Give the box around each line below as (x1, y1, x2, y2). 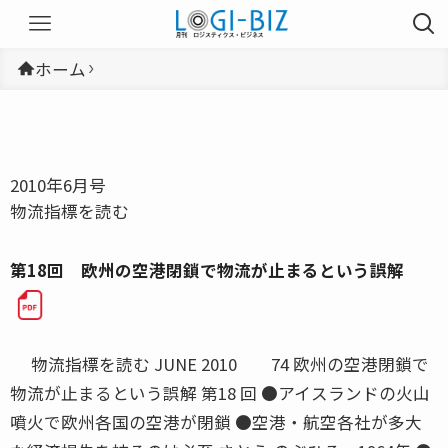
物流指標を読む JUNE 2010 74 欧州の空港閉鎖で (10, 351, 429, 376)
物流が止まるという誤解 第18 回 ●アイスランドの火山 (10, 380, 430, 405)
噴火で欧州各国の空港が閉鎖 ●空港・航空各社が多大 (10, 409, 422, 434)
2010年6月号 (10, 172, 106, 197)
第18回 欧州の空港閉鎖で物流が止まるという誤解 (10, 257, 404, 282)
